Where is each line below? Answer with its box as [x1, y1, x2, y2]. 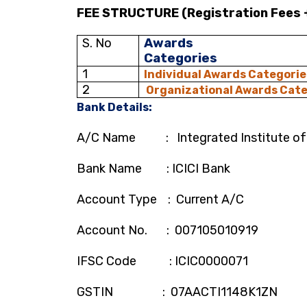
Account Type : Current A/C [77, 192, 244, 207]
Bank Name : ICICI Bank [77, 161, 230, 176]
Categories [144, 51, 218, 66]
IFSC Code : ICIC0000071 [77, 254, 248, 269]
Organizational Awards [146, 84, 280, 97]
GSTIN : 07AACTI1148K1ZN [77, 284, 278, 299]
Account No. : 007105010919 [77, 223, 258, 238]
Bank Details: [77, 101, 154, 114]
